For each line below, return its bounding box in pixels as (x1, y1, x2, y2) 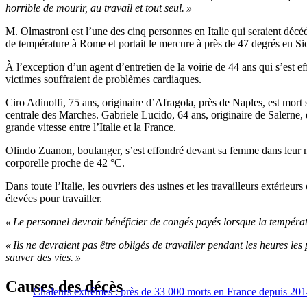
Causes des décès (5, 278, 123, 296)
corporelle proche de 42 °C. (5, 157, 125, 169)
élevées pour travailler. (5, 193, 102, 205)
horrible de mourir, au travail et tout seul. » (5, 2, 192, 14)
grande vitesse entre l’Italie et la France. (5, 121, 176, 134)
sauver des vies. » (5, 251, 81, 264)
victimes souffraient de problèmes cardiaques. (5, 73, 201, 86)
